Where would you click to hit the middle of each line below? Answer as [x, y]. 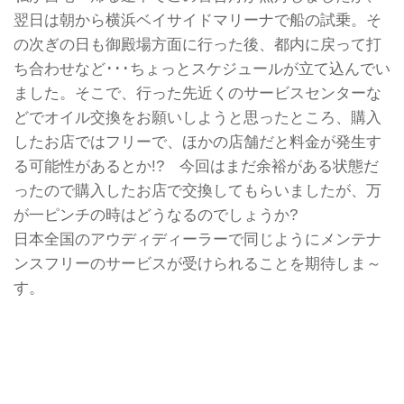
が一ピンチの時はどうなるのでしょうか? [163, 214]
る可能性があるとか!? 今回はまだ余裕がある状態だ [196, 165]
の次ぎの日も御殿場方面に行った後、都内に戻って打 [197, 44]
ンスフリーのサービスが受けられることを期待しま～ [197, 263]
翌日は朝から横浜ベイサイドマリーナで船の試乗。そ [197, 19]
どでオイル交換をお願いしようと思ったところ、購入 [197, 117]
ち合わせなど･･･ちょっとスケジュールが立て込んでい [202, 68]
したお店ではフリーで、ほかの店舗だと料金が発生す [197, 141]
